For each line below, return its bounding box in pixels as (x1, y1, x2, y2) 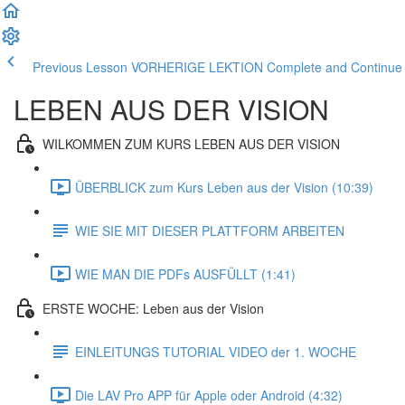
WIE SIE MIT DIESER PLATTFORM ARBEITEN (75, 221, 344, 240)
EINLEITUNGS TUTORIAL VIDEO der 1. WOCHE (75, 342, 356, 361)
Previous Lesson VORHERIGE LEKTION (33, 58, 263, 76)
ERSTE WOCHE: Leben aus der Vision (42, 298, 264, 317)
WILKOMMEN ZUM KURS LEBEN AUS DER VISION (42, 134, 340, 153)
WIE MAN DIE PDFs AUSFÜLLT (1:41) (75, 264, 296, 283)
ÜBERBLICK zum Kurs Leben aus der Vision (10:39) (75, 177, 373, 196)
